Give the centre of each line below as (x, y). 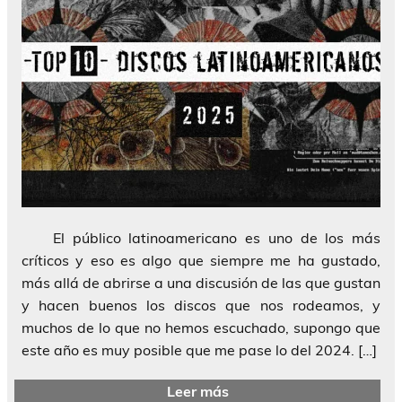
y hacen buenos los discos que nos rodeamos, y (201, 305)
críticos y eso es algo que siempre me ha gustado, (201, 260)
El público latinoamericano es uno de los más (201, 237)
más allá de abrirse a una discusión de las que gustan (201, 282)
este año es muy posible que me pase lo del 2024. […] (199, 350)
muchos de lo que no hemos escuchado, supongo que (201, 327)
